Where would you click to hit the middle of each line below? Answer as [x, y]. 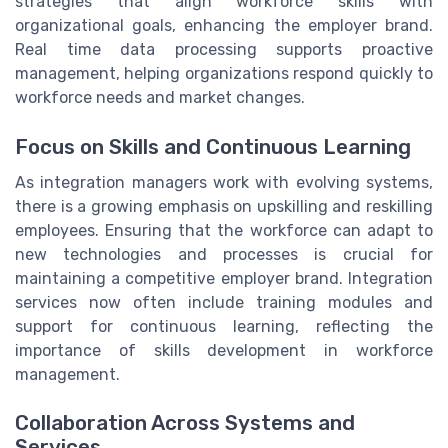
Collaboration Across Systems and [185, 422]
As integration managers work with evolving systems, [224, 182]
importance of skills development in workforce [224, 350]
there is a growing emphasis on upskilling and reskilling [224, 206]
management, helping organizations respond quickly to [224, 74]
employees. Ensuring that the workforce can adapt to [224, 230]
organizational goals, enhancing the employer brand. [224, 26]
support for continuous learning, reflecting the [224, 326]
